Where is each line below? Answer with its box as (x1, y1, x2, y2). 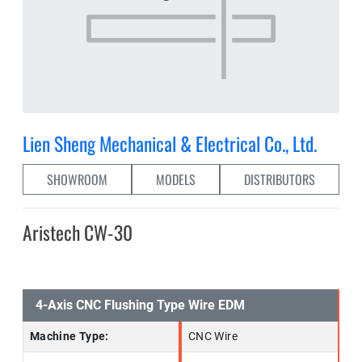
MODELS (156, 170, 196, 189)
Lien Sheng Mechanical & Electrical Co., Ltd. (23, 129, 317, 158)
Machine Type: (30, 330, 109, 343)
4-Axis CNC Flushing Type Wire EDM (36, 297, 245, 313)
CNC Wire (188, 330, 238, 343)
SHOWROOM (47, 170, 107, 189)
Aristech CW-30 (23, 218, 133, 246)
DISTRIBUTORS (244, 170, 315, 189)
